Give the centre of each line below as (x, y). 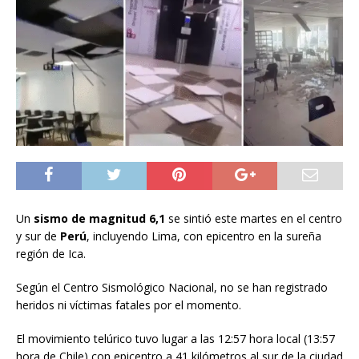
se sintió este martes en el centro (255, 218)
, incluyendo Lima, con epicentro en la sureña (204, 236)
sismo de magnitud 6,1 (101, 218)
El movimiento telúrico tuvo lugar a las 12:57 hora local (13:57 (175, 338)
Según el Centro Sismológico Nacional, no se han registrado (172, 287)
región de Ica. (51, 253)
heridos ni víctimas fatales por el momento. (129, 305)
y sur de (38, 236)
